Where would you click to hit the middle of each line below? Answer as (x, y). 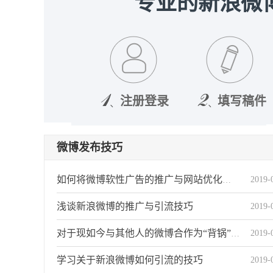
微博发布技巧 (90, 147)
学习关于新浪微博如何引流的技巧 (130, 260)
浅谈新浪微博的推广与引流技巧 (125, 206)
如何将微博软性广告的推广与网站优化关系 (227, 180)
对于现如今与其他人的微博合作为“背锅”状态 (235, 234)
